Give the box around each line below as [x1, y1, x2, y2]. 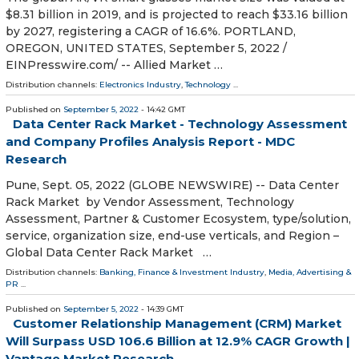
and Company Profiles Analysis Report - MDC [6, 133, 295, 149]
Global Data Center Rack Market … [6, 244, 212, 260]
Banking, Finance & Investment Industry [99, 266, 264, 277]
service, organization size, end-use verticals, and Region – [6, 228, 339, 243]
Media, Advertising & [268, 266, 351, 277]
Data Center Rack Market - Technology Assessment [13, 115, 347, 131]
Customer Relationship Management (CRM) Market [13, 315, 341, 331]
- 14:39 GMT [139, 303, 184, 314]
